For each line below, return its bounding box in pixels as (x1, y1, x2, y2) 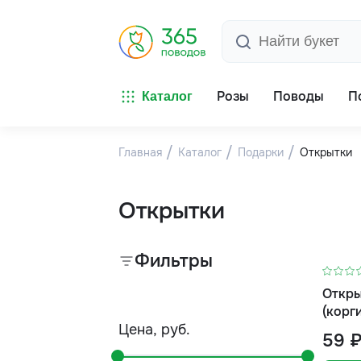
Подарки (238, 145, 284, 160)
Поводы (273, 88, 324, 105)
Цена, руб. (118, 321, 190, 338)
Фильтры (135, 250, 213, 272)
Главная (118, 145, 162, 160)
